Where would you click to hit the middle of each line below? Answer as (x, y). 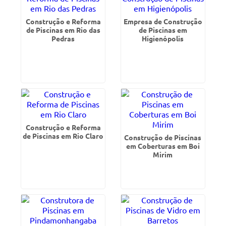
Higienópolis (163, 38)
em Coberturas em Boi (163, 146)
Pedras (63, 38)
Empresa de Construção (163, 21)
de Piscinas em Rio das (63, 30)
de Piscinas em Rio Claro (63, 136)
